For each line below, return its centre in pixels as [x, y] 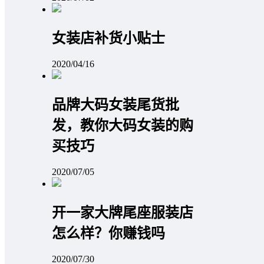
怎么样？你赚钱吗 [108, 233]
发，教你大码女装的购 [123, 125]
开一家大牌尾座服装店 [123, 212]
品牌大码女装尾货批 [115, 105]
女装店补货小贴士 [108, 39]
